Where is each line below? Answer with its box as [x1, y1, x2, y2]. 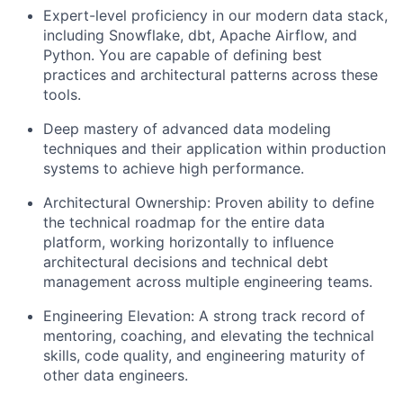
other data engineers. [43, 366, 188, 384]
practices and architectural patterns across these [43, 66, 378, 84]
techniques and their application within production [43, 139, 386, 157]
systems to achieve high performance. [43, 159, 304, 177]
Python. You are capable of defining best [43, 46, 322, 64]
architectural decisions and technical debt [43, 253, 328, 271]
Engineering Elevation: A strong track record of [43, 307, 365, 325]
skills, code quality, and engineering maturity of [43, 346, 365, 364]
